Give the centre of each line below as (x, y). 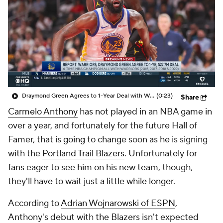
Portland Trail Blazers (83, 154)
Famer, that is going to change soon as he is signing (108, 140)
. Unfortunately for (161, 154)
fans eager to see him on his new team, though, (100, 167)
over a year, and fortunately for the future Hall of (103, 126)
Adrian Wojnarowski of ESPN (118, 203)
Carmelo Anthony (43, 112)
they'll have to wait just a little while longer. (93, 181)
